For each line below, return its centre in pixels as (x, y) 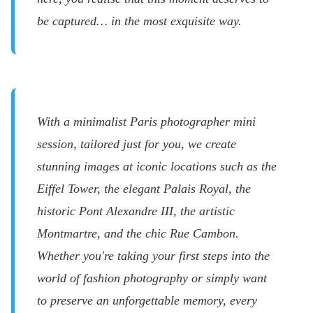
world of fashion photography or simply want (152, 278)
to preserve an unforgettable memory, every (147, 300)
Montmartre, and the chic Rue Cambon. (138, 233)
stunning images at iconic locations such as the (157, 166)
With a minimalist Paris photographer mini (146, 122)
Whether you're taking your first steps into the (153, 256)
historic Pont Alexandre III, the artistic (136, 211)
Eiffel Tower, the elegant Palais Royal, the (144, 189)
